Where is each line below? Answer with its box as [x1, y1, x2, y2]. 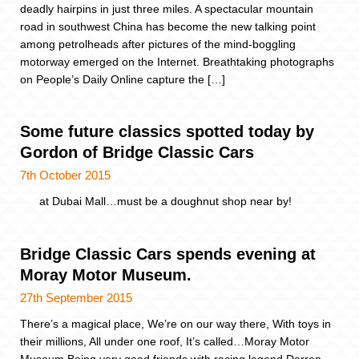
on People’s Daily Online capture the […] [20, 72, 225, 86]
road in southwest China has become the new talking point [20, 19, 316, 33]
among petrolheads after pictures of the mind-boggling [20, 37, 296, 50]
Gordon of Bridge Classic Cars [20, 143, 254, 162]
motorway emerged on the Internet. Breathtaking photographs [20, 54, 334, 68]
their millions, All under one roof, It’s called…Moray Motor [20, 334, 309, 348]
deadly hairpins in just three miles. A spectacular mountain [20, 2, 313, 15]
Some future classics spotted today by [20, 123, 314, 141]
